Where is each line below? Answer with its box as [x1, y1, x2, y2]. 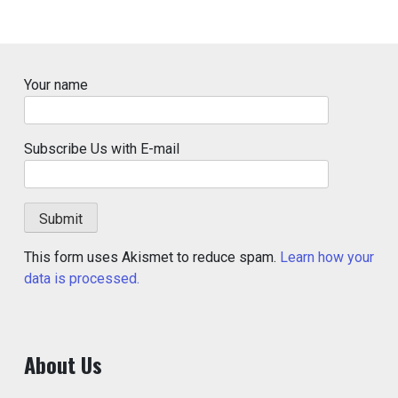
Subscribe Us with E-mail [24, 140, 179, 158]
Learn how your [280, 249, 374, 267]
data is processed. [24, 270, 139, 288]
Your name [24, 76, 88, 94]
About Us [24, 348, 102, 381]
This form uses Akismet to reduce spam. [24, 249, 280, 267]
